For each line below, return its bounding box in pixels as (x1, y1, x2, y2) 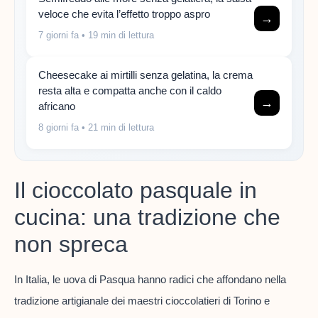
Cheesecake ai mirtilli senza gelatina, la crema (38, 68, 253, 81)
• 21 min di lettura (79, 121, 154, 133)
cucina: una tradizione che (14, 204, 280, 231)
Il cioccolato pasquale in (14, 177, 257, 204)
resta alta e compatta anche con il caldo (38, 84, 221, 97)
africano (38, 99, 75, 112)
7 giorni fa (38, 29, 79, 40)
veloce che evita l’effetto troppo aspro (38, 7, 210, 20)
